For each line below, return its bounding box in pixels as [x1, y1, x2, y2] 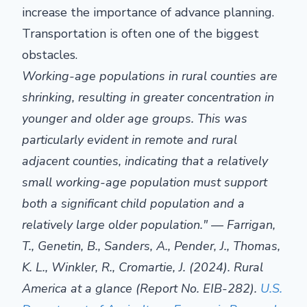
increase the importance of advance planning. [22, 4, 274, 21]
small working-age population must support [22, 174, 267, 191]
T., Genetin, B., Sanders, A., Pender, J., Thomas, [22, 238, 280, 254]
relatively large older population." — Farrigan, [22, 217, 275, 233]
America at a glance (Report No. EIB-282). [22, 280, 260, 297]
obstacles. [22, 47, 77, 63]
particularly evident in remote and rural [22, 132, 237, 148]
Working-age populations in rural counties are [22, 68, 278, 84]
